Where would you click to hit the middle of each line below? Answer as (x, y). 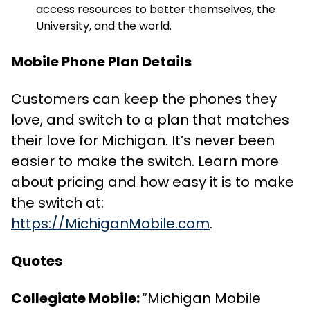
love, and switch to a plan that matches (150, 120)
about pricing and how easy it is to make (153, 182)
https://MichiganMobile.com (110, 224)
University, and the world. (104, 26)
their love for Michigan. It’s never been (143, 140)
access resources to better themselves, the (156, 9)
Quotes (37, 261)
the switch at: (57, 203)
